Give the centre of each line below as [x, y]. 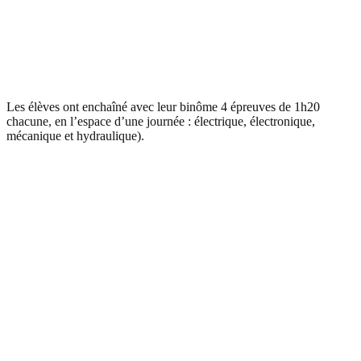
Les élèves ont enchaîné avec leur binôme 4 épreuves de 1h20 [163, 107]
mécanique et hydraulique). [75, 136]
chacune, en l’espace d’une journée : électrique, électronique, [161, 122]
